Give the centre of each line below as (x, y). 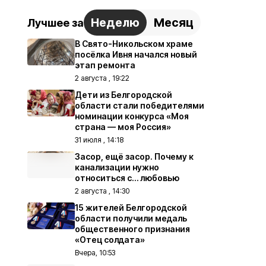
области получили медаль (131, 218)
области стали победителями (140, 105)
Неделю (115, 23)
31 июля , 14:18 (99, 140)
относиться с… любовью (127, 178)
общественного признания (132, 229)
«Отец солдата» (110, 240)
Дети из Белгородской (123, 95)
